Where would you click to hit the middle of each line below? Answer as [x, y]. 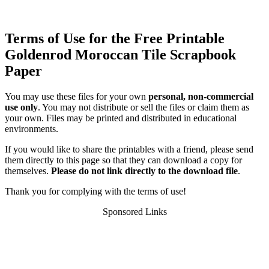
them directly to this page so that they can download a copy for [123, 160]
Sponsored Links [134, 211]
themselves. [28, 171]
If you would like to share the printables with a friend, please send [129, 149]
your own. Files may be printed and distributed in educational [121, 118]
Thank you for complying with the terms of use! [95, 191]
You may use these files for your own [77, 96]
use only [21, 107]
